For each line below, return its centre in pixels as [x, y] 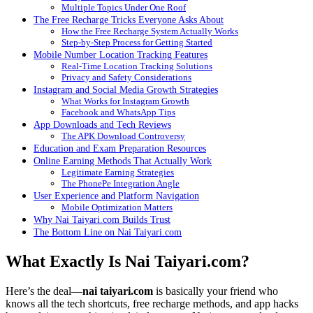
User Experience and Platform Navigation [116, 195]
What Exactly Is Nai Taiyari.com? [128, 261]
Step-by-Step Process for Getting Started [137, 42]
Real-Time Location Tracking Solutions [137, 66]
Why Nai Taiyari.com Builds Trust [102, 219]
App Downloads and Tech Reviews [102, 124]
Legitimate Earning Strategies [118, 172]
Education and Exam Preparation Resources [120, 148]
